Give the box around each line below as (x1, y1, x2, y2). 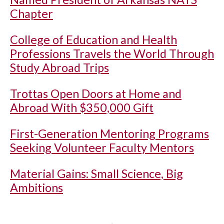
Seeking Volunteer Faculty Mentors (10, 140, 194, 154)
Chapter (10, 6, 53, 20)
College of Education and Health (10, 32, 177, 46)
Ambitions (10, 180, 63, 194)
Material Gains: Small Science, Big (10, 166, 183, 180)
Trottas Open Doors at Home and (10, 86, 181, 100)
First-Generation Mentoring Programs (10, 126, 209, 140)
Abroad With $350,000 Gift (10, 100, 153, 114)
